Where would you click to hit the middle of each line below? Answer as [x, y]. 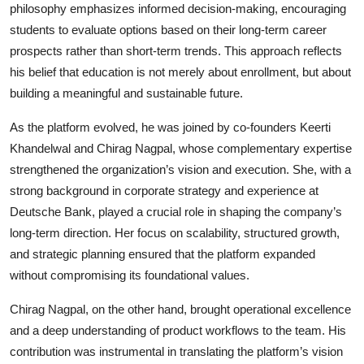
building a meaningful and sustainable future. [126, 93]
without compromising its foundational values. [130, 275]
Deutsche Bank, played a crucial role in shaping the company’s [176, 211]
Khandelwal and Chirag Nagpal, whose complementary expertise [181, 148]
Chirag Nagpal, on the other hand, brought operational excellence [180, 309]
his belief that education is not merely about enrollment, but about [180, 71]
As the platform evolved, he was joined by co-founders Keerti [170, 127]
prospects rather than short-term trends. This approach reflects [176, 50]
